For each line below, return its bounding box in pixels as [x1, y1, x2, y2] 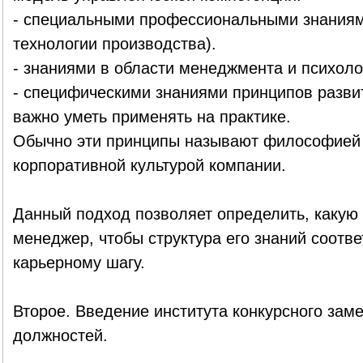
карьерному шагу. [12, 254, 145, 271]
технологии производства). [12, 35, 216, 53]
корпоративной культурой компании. [12, 156, 286, 174]
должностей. [12, 327, 108, 344]
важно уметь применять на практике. [12, 108, 291, 126]
